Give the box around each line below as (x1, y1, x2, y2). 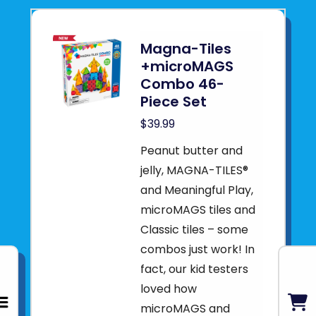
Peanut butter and (140, 142, 243, 159)
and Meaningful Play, (140, 182, 254, 198)
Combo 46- (140, 74, 225, 94)
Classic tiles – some (140, 221, 249, 238)
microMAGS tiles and (140, 202, 256, 218)
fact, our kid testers (140, 261, 249, 277)
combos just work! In (140, 241, 255, 257)
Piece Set (140, 92, 207, 111)
